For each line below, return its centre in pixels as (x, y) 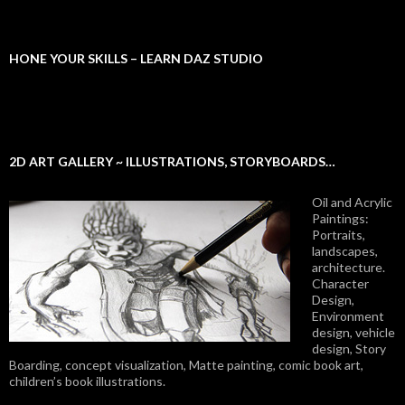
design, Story (349, 348)
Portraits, (339, 235)
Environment (348, 316)
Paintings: (340, 218)
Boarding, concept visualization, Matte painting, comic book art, (186, 365)
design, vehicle (353, 332)
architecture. (348, 267)
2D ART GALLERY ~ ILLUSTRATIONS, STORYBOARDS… (172, 161)
